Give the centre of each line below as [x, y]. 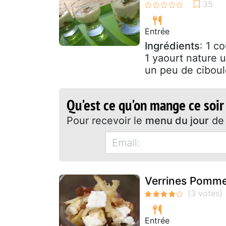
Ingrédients [172, 46]
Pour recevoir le [106, 120]
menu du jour [177, 120]
